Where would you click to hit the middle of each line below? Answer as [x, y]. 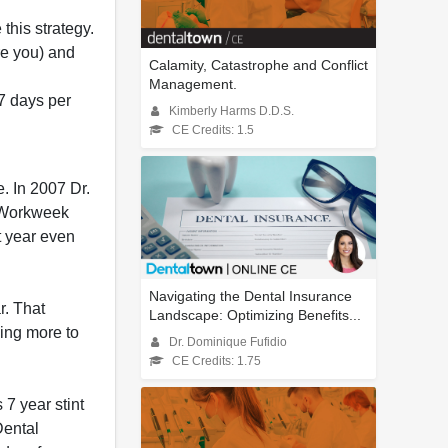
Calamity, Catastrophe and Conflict [258, 65]
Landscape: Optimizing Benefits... [255, 315]
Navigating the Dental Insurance [250, 296]
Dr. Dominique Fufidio [228, 342]
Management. [193, 84]
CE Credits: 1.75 [216, 361]
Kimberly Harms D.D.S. [231, 111]
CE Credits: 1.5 [213, 130]
